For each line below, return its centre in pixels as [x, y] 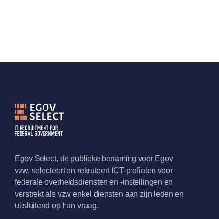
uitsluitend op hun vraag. [57, 205]
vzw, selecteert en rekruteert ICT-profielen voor [94, 170]
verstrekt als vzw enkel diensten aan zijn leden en [99, 194]
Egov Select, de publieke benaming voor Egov [94, 158]
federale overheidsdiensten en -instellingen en [94, 182]
